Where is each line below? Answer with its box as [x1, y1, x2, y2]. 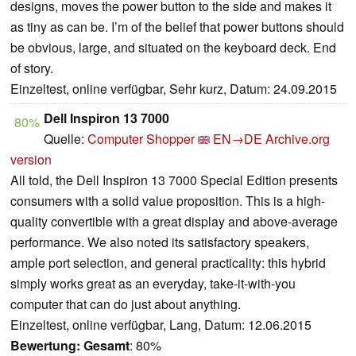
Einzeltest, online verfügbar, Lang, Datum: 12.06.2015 [10, 315, 311, 335]
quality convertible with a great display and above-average [10, 212, 338, 231]
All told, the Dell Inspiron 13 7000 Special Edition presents [10, 171, 338, 190]
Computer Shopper [87, 130, 195, 149]
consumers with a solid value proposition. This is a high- [10, 192, 325, 211]
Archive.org [265, 130, 330, 149]
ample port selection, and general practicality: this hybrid [10, 253, 326, 273]
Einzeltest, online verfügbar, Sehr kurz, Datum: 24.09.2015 [10, 79, 337, 99]
